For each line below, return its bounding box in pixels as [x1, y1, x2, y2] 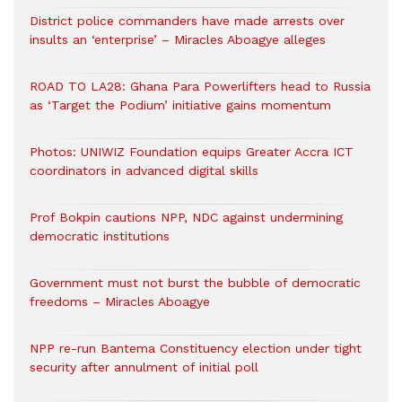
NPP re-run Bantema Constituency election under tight [30, 341, 362, 355]
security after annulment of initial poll [30, 360, 258, 374]
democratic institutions [30, 229, 170, 243]
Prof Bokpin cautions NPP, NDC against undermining [30, 210, 343, 224]
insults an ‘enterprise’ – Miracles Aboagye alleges [30, 32, 326, 47]
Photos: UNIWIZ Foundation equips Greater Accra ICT [30, 144, 354, 159]
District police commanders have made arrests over [30, 13, 345, 28]
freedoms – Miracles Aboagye [30, 294, 210, 309]
